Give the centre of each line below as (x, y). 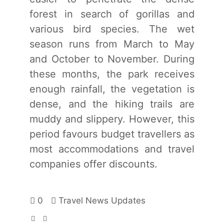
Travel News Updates (102, 200)
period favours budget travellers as (112, 134)
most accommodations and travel (112, 149)
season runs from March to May (112, 44)
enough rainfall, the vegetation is (112, 89)
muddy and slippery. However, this (112, 119)
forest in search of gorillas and (112, 14)
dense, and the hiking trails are (112, 104)
